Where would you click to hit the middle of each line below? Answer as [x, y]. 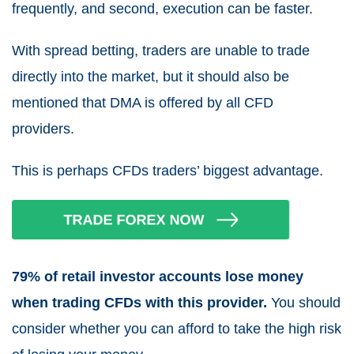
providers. [45, 129]
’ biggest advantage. [260, 171]
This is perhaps [62, 171]
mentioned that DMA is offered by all [128, 103]
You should [304, 303]
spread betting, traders [115, 51]
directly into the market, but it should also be [151, 77]
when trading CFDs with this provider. [139, 303]
